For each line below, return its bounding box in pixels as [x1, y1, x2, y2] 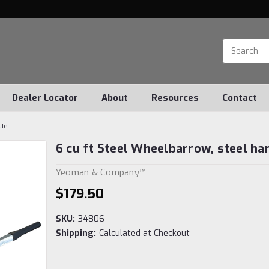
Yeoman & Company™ [55, 166, 146, 178]
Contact [222, 92, 257, 104]
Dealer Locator [12, 92, 78, 104]
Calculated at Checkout [98, 227, 190, 239]
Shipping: [55, 227, 96, 239]
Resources [151, 92, 199, 104]
